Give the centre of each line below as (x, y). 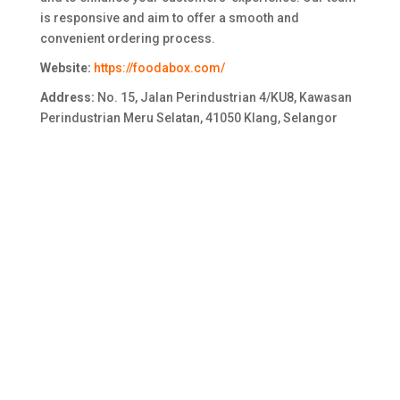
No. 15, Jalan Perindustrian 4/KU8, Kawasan (223, 98)
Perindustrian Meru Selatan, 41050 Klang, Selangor (188, 118)
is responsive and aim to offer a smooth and (169, 18)
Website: (67, 68)
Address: (67, 98)
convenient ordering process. (127, 39)
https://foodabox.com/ (159, 68)
